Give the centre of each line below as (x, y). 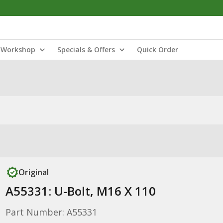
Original (33, 172)
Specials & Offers (86, 50)
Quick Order (158, 50)
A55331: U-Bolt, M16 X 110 (80, 191)
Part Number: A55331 (51, 212)
